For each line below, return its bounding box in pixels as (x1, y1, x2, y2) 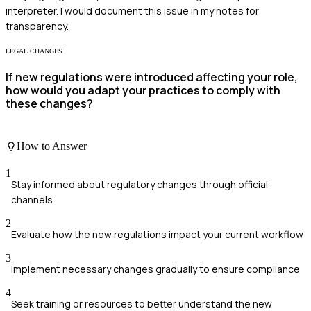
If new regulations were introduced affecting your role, (6, 69, 298, 85)
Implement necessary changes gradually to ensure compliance (11, 262, 300, 276)
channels (11, 192, 53, 206)
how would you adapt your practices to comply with (6, 83, 280, 98)
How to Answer (17, 140, 87, 152)
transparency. (6, 19, 69, 33)
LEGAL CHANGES (6, 47, 62, 55)
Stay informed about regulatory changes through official (11, 177, 268, 191)
